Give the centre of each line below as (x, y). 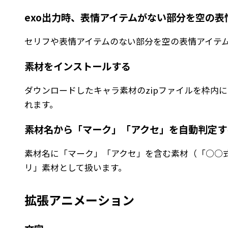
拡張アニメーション (79, 200)
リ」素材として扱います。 (76, 168)
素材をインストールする (78, 66)
